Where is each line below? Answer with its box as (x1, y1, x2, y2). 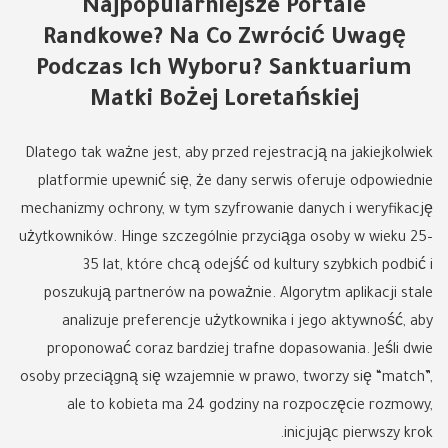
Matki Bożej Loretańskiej (89, 89, 359, 114)
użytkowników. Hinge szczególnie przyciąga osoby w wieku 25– (19, 231, 433, 247)
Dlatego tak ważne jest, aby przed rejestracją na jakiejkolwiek (25, 147, 433, 163)
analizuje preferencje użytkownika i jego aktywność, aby (62, 315, 433, 331)
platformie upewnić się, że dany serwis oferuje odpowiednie (38, 175, 433, 191)
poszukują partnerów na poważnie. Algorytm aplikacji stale (44, 287, 433, 303)
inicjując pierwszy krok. (284, 427, 433, 443)
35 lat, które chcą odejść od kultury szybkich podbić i (83, 259, 433, 275)
